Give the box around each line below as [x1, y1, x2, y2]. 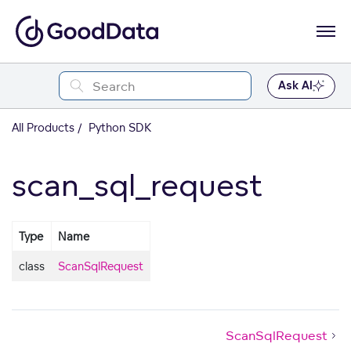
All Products [12, 121, 74, 134]
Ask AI [278, 79, 313, 92]
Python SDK [85, 121, 151, 134]
